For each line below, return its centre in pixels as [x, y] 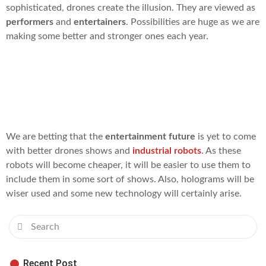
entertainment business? [109, 108]
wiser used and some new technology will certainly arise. [124, 193]
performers [30, 22]
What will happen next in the [128, 86]
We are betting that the [56, 136]
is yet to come [226, 136]
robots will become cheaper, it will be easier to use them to [128, 165]
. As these [221, 151]
